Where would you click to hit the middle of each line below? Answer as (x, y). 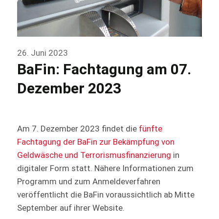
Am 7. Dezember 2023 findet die (78, 129)
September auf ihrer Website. (71, 208)
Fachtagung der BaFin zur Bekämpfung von (96, 142)
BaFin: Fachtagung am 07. (104, 69)
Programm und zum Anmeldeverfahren (89, 182)
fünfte (151, 129)
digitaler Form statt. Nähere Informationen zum (105, 168)
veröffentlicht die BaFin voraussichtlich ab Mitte (106, 195)
